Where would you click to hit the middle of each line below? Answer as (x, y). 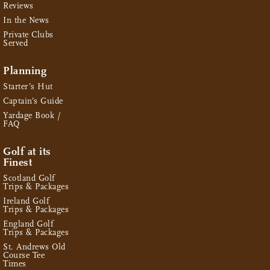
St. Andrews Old (34, 246)
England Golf (28, 224)
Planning (25, 71)
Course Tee (24, 255)
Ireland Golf (26, 201)
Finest (17, 162)
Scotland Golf (29, 178)
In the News (26, 20)
